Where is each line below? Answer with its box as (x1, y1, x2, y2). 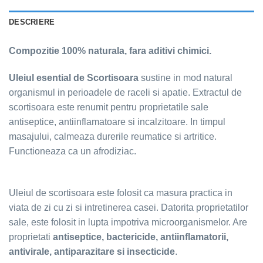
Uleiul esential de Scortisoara (9, 72, 141, 83)
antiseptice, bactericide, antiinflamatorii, (50, 231, 228, 242)
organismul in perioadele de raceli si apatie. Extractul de (9, 87, 242, 97)
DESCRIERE (9, 18, 55, 27)
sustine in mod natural (141, 72, 232, 83)
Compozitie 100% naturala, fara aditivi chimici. (9, 46, 211, 56)
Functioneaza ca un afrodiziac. (9, 146, 136, 156)
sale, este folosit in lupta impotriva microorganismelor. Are (9, 217, 247, 227)
